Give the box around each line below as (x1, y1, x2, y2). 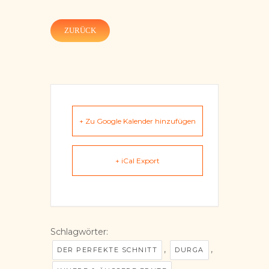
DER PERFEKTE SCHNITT (57, 245, 157, 254)
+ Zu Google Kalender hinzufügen (79, 116, 196, 125)
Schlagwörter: (50, 226, 108, 237)
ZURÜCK (64, 25, 96, 35)
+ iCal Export (115, 156, 160, 165)
